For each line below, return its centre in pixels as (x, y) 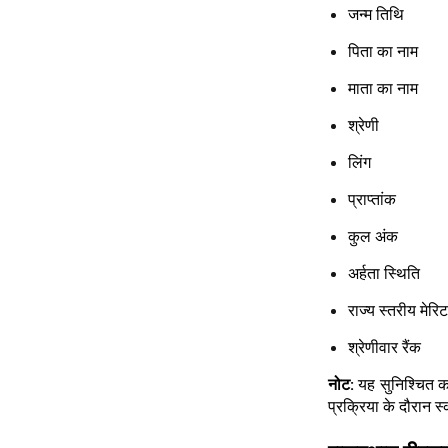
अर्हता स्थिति (384, 274)
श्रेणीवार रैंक (384, 348)
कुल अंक (373, 237)
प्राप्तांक (372, 200)
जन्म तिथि (376, 15)
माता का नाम (383, 89)
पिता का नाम (383, 52)
